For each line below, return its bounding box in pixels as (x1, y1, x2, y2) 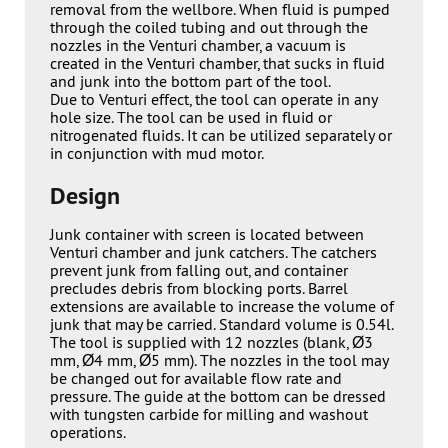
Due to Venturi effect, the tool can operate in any (50, 89, 377, 109)
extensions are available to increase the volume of (50, 296, 394, 316)
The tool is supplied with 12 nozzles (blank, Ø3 (50, 332, 373, 352)
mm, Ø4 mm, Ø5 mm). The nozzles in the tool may (50, 350, 388, 370)
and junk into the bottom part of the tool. (50, 71, 331, 91)
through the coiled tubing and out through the (50, 17, 368, 37)
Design (50, 180, 120, 211)
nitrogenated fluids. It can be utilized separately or (50, 125, 392, 145)
